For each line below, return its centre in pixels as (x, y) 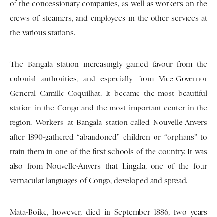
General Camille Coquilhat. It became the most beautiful (108, 94)
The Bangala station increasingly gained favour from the (108, 65)
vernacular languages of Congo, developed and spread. (99, 181)
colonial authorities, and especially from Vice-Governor (108, 79)
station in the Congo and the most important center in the (108, 108)
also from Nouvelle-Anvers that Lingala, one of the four (108, 166)
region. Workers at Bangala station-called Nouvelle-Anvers (108, 123)
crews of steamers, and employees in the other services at (108, 19)
